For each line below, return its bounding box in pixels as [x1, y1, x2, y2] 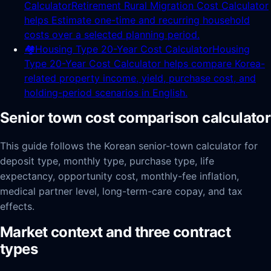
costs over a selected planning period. [24, 28, 200, 41]
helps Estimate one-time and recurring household [24, 14, 250, 26]
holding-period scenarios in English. [24, 87, 188, 99]
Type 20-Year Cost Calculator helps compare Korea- [24, 57, 265, 70]
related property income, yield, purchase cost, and [24, 72, 256, 84]
